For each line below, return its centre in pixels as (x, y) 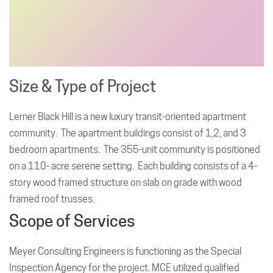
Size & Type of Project (83, 86)
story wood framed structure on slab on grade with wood (126, 182)
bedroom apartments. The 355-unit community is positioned (135, 149)
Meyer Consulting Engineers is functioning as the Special (125, 252)
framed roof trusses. (52, 199)
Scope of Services (72, 221)
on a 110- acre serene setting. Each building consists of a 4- (133, 166)
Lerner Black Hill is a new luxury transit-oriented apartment (128, 116)
